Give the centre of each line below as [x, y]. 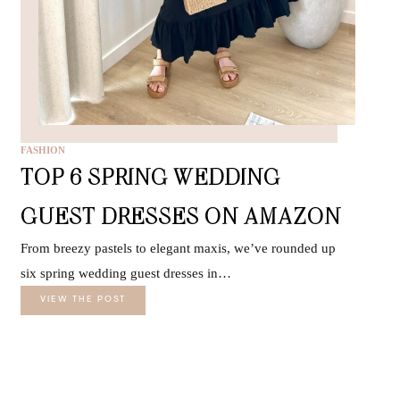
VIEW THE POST [83, 300]
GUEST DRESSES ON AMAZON [181, 215]
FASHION [43, 150]
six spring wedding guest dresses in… [126, 273]
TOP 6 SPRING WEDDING [151, 176]
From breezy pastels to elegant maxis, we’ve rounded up [179, 248]
